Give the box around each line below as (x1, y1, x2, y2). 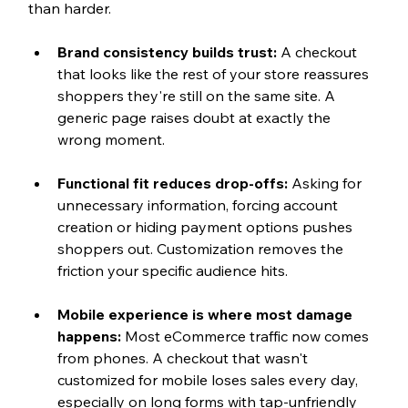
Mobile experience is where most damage (56, 304, 356, 323)
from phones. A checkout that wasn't (56, 348, 311, 367)
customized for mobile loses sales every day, (56, 370, 362, 389)
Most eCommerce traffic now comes (124, 326, 372, 345)
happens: (56, 326, 125, 345)
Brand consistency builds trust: (56, 42, 280, 61)
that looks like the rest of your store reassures (56, 64, 372, 83)
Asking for (291, 173, 365, 192)
